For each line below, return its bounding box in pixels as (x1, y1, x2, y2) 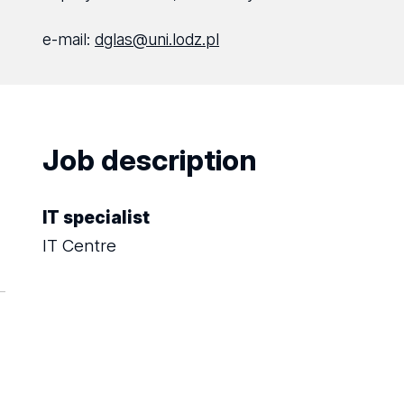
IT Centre (42, 234, 117, 256)
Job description (42, 142, 258, 178)
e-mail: (42, 30, 96, 49)
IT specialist (42, 207, 151, 228)
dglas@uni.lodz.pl (95, 30, 220, 49)
